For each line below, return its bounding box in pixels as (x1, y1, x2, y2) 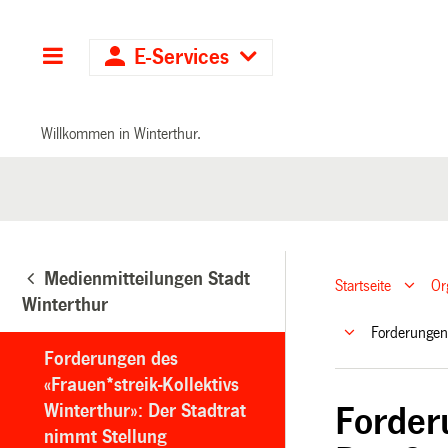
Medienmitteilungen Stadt (44, 268, 250, 289)
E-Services (128, 46, 236, 69)
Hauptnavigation (64, 46, 218, 69)
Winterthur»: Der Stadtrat (44, 400, 246, 421)
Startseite (335, 277, 392, 295)
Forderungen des (44, 348, 178, 369)
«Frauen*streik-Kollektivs (44, 374, 239, 395)
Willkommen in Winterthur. (41, 124, 202, 142)
